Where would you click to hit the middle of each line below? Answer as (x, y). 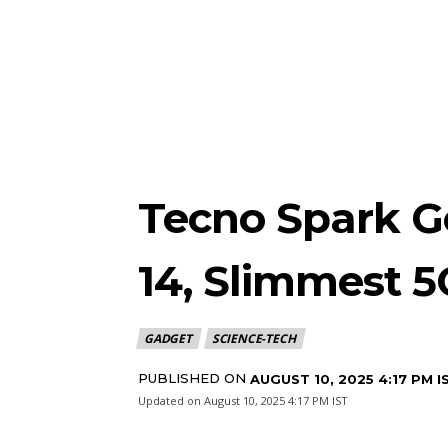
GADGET (168, 338)
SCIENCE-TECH (253, 338)
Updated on (169, 400)
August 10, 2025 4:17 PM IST (276, 400)
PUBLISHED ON (192, 377)
